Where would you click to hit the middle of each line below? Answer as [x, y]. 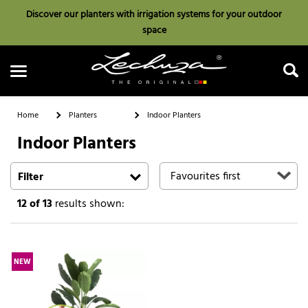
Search [154, 172]
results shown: [88, 204]
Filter [31, 177]
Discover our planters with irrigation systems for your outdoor [154, 15]
